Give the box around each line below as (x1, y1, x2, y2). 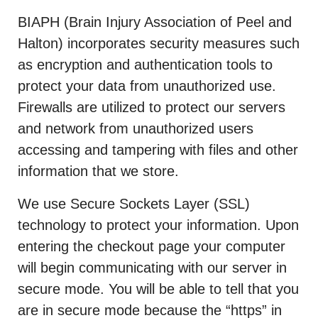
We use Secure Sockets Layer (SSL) (18, 196, 250, 212)
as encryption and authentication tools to (18, 57, 273, 72)
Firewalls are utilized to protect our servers (18, 99, 285, 115)
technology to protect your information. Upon (18, 217, 299, 233)
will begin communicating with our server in (18, 260, 287, 275)
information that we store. (18, 163, 179, 179)
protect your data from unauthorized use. (18, 78, 276, 94)
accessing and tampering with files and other (18, 142, 298, 158)
